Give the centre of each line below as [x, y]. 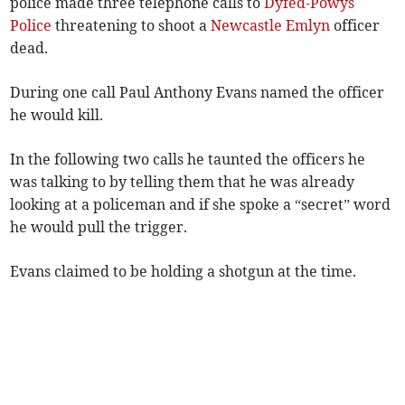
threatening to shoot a [132, 26]
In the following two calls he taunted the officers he [188, 160]
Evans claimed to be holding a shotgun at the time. [184, 272]
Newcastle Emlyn [271, 26]
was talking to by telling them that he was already [183, 182]
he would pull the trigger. [99, 227]
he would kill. [57, 115]
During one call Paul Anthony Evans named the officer [198, 93]
